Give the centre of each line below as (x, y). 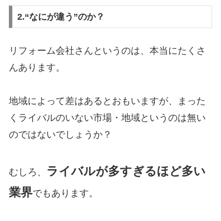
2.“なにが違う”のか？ (61, 17)
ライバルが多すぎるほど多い (126, 171)
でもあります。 (65, 193)
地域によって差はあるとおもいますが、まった (107, 101)
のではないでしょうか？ (60, 135)
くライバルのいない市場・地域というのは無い (107, 118)
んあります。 (37, 68)
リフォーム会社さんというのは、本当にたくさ (107, 51)
